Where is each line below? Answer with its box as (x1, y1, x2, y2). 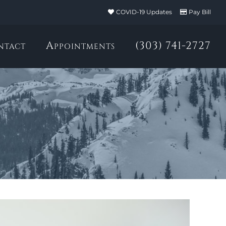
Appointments (46, 39, 115, 53)
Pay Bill (189, 8, 211, 16)
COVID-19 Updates (116, 8, 172, 16)
